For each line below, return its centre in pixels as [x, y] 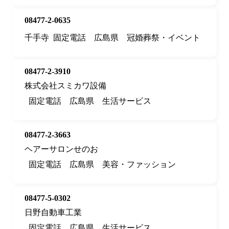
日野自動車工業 [53, 213]
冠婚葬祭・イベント [164, 38]
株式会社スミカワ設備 [65, 86]
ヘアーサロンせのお [61, 149]
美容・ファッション [139, 165]
